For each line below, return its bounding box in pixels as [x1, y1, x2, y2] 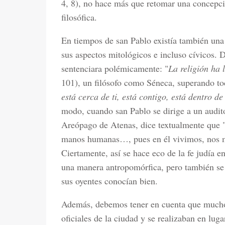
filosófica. [61, 11, 97, 23]
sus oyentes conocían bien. [61, 175, 158, 187]
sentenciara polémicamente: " [61, 62, 168, 74]
